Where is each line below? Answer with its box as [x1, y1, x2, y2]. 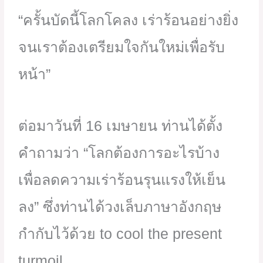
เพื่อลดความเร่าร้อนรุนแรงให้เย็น [18, 171, 226, 188]
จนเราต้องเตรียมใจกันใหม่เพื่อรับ [18, 38, 225, 55]
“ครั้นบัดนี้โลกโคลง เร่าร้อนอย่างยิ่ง [18, 11, 239, 28]
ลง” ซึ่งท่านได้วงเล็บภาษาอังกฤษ [18, 198, 222, 215]
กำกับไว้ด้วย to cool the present [18, 225, 222, 242]
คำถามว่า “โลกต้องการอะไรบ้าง [18, 144, 220, 161]
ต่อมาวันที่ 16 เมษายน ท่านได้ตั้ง [18, 117, 223, 134]
